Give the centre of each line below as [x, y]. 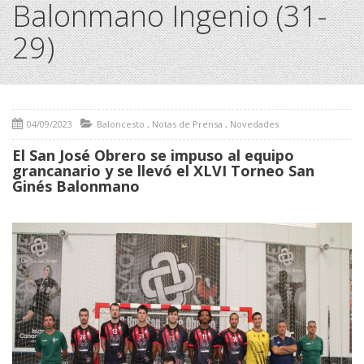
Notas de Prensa [187, 124]
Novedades [254, 124]
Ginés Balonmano [76, 186]
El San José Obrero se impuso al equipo [153, 156]
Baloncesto [121, 124]
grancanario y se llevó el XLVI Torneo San [163, 171]
